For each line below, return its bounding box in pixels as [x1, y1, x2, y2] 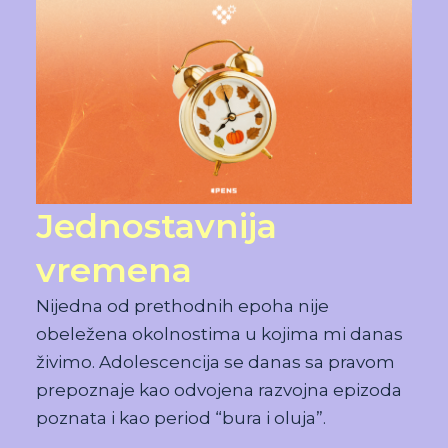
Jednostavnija [36, 205, 278, 248]
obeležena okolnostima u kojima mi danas [36, 324, 404, 345]
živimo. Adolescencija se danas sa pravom [36, 352, 396, 373]
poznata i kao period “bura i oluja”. [36, 408, 327, 429]
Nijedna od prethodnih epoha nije [36, 296, 330, 317]
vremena [36, 249, 193, 292]
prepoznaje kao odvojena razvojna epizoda [36, 380, 403, 401]
